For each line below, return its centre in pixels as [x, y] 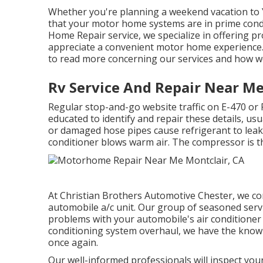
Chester [215, 196]
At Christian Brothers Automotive [123, 196]
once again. [73, 243]
